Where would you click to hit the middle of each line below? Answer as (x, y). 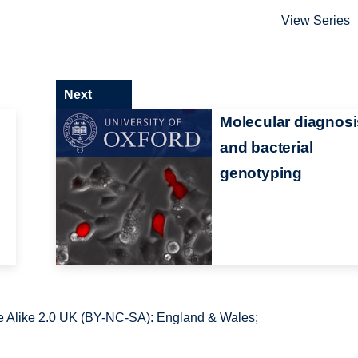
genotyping (261, 173)
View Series (316, 21)
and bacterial (266, 147)
